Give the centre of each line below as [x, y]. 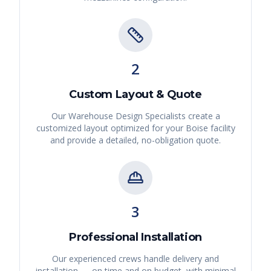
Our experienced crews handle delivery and [135, 259]
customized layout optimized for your [111, 128]
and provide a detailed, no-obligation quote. [135, 140]
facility [221, 128]
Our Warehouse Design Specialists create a [135, 116]
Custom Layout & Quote [135, 95]
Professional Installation [135, 237]
